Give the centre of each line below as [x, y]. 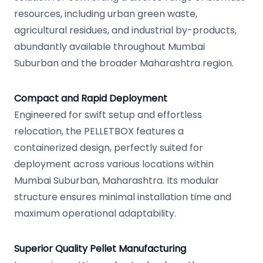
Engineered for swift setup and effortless [108, 115]
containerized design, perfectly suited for [109, 148]
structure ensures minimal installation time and [123, 197]
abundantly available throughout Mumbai [109, 47]
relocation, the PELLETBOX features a [99, 131]
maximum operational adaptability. [95, 213]
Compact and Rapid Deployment [91, 98]
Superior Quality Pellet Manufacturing [100, 249]
